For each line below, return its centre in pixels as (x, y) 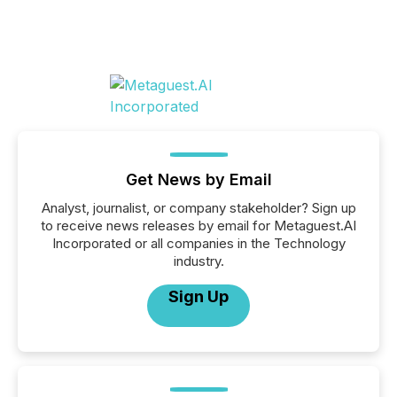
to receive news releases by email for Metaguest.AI (198, 226)
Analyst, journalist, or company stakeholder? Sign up (198, 208)
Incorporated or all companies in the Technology (198, 243)
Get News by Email (198, 179)
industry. (198, 261)
